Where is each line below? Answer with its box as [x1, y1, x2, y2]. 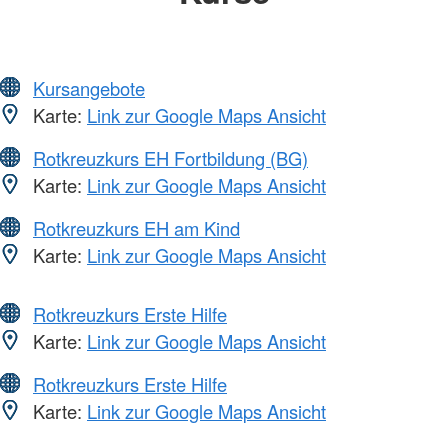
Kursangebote [33, 74, 145, 101]
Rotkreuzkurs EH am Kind [33, 214, 240, 241]
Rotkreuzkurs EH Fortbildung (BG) [33, 144, 308, 171]
